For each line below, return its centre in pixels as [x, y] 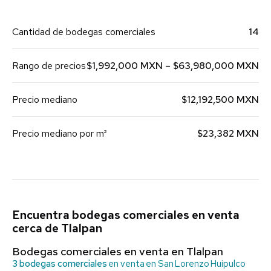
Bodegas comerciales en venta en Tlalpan [118, 252]
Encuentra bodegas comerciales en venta [126, 215]
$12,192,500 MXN [220, 100]
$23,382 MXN [228, 134]
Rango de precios [49, 66]
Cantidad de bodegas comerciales [84, 32]
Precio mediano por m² [59, 134]
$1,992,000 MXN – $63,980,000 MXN [173, 66]
